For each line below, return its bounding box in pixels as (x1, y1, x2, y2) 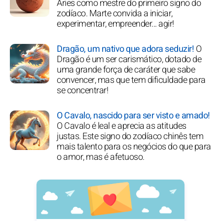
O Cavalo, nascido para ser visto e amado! (57, 109, 210, 123)
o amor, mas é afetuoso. (57, 150, 145, 164)
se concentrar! (57, 84, 108, 98)
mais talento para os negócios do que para (57, 140, 211, 154)
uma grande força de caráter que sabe (57, 63, 195, 77)
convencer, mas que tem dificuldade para (57, 74, 206, 87)
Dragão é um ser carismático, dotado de (57, 53, 201, 67)
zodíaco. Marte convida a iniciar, (57, 7, 173, 21)
